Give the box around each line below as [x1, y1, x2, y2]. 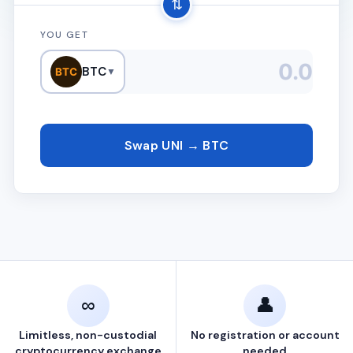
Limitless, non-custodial [19, 327, 157, 342]
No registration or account [190, 327, 340, 342]
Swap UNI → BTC [124, 136, 229, 154]
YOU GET [40, 28, 89, 41]
